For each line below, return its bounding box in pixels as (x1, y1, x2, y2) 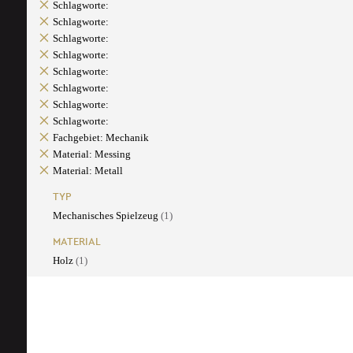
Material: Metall (52, 165, 123, 177)
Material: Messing (52, 148, 131, 161)
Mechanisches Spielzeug (52, 210, 161, 222)
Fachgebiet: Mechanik (52, 132, 149, 144)
